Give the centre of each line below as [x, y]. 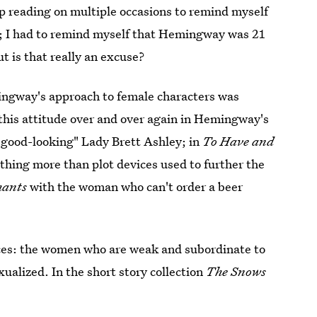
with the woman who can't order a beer [137, 186]
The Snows [236, 271]
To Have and [238, 141]
